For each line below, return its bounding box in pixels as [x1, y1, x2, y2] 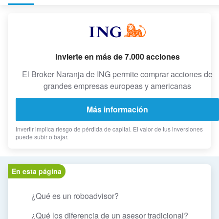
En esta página [12, 166, 62, 176]
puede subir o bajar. [16, 132, 68, 141]
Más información [87, 104, 148, 115]
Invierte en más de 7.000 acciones [55, 51, 180, 63]
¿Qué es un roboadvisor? [31, 190, 119, 202]
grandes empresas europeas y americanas [44, 80, 191, 92]
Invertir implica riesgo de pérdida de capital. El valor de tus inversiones [16, 125, 203, 133]
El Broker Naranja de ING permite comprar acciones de [22, 68, 213, 80]
